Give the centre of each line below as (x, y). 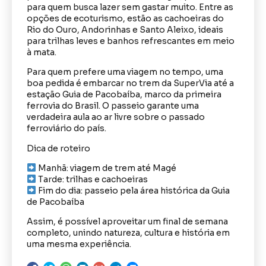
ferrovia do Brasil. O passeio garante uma (113, 106)
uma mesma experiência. (79, 244)
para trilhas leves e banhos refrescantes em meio (131, 41)
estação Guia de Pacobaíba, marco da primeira (124, 95)
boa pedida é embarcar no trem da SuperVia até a (130, 83)
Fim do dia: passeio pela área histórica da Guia (133, 191)
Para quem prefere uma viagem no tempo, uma (125, 72)
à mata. (42, 52)
